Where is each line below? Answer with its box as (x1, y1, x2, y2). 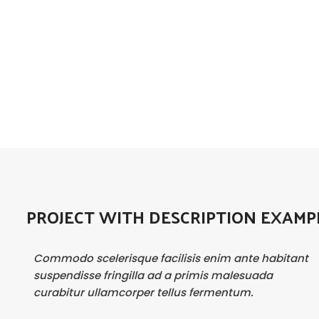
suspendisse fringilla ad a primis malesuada (33, 268, 273, 283)
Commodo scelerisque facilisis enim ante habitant (33, 251, 308, 266)
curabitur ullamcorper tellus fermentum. (33, 285, 253, 300)
